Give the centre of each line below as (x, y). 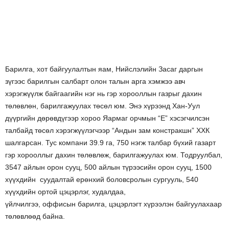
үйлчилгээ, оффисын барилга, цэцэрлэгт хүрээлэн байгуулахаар (113, 204)
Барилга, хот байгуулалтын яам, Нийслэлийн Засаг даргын (104, 69)
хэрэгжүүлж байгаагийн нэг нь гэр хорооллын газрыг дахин (104, 94)
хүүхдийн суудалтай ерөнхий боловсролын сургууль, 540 (102, 179)
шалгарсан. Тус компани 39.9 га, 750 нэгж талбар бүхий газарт (110, 143)
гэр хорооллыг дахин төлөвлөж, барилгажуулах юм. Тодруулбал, (114, 155)
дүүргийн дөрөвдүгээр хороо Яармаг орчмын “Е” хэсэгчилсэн (107, 118)
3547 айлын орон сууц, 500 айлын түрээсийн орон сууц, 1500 (108, 167)
